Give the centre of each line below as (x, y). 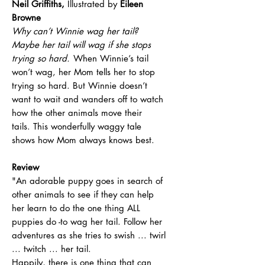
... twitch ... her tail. (53, 249)
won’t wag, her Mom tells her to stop (83, 72)
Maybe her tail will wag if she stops (81, 45)
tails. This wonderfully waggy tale (77, 127)
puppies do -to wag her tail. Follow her (87, 222)
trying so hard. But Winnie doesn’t (80, 86)
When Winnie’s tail (111, 59)
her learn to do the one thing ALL (76, 208)
